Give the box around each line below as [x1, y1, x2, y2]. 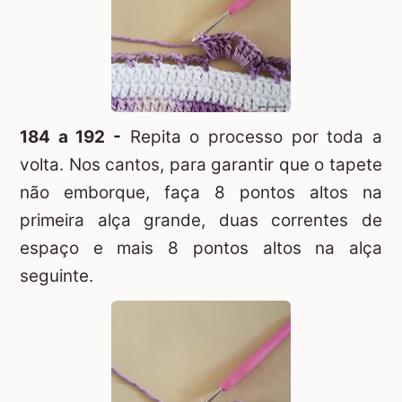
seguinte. [20, 265, 93, 286]
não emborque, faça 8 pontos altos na [20, 181, 382, 203]
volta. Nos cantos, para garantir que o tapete [20, 153, 382, 175]
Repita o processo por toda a [121, 126, 382, 147]
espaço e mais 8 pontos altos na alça [20, 237, 382, 258]
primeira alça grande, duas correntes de [20, 209, 382, 231]
